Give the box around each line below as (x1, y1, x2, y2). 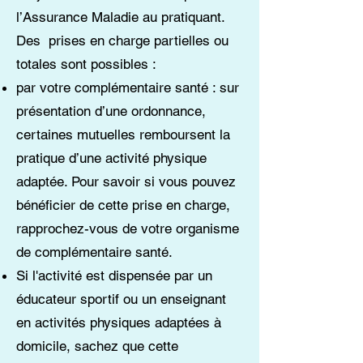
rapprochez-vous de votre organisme (16, 220, 239, 237)
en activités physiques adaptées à (16, 314, 221, 331)
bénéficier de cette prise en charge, (16, 197, 230, 213)
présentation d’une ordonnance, (16, 103, 206, 119)
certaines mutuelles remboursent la (16, 126, 230, 143)
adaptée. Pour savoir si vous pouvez (16, 173, 236, 190)
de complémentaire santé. (16, 244, 173, 260)
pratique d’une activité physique (16, 150, 207, 166)
